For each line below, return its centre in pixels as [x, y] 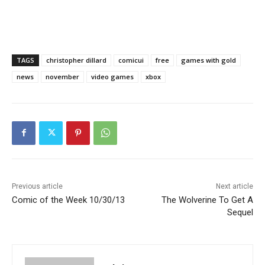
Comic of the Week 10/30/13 [68, 200]
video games [112, 76]
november [62, 76]
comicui [131, 60]
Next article [234, 186]
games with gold [209, 60]
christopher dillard [76, 60]
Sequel [240, 212]
